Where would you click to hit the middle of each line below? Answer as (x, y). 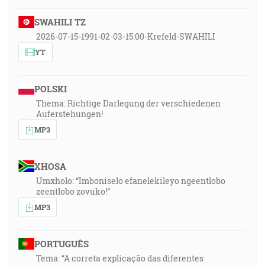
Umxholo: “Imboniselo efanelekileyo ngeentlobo (131, 181)
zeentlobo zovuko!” (73, 191)
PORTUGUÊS (61, 244)
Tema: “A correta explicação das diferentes (120, 258)
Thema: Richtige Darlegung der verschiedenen (128, 103)
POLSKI (50, 89)
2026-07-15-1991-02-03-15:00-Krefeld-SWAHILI (126, 36)
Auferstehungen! (70, 114)
